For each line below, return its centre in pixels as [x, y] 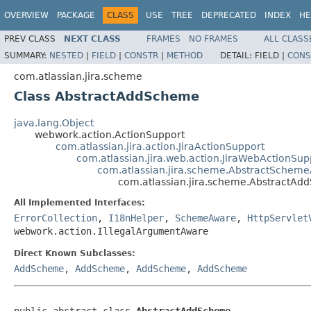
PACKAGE [76, 15]
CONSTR [141, 55]
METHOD [185, 55]
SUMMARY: [27, 55]
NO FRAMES [213, 39]
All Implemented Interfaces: [79, 202]
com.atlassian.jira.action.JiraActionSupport [160, 146]
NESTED [66, 55]
